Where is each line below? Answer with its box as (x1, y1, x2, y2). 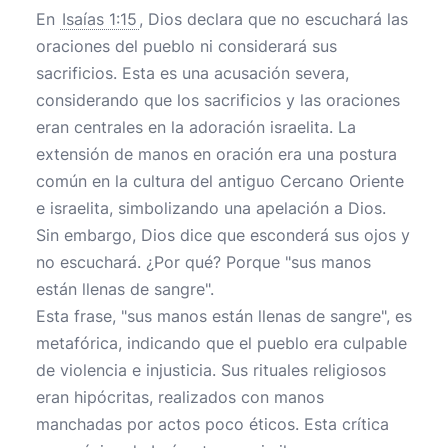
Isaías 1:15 (62, 9, 137, 29)
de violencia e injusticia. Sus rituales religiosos (36, 360, 386, 380)
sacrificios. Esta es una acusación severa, (36, 63, 349, 83)
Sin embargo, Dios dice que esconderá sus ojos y (36, 225, 410, 245)
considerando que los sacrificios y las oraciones (36, 90, 400, 110)
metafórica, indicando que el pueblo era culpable (36, 333, 407, 353)
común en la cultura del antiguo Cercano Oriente (36, 171, 404, 191)
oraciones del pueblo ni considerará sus (36, 36, 337, 56)
